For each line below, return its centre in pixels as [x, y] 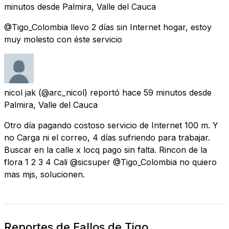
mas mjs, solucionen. [44, 174]
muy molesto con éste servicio [63, 39]
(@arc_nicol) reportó [79, 92]
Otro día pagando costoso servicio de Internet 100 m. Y [111, 125]
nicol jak [20, 92]
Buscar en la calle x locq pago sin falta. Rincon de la [106, 150]
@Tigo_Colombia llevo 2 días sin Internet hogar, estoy [108, 27]
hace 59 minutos [154, 92]
